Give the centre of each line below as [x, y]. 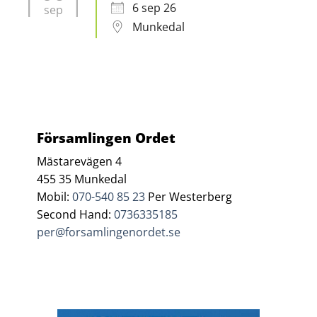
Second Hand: [76, 215]
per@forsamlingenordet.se [109, 232]
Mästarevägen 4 [80, 162]
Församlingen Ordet [106, 137]
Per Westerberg [189, 197]
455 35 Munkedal [82, 179]
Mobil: [55, 197]
